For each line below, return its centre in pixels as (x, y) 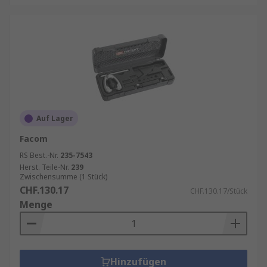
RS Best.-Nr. (39, 155)
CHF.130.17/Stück (219, 191)
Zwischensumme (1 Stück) (63, 177)
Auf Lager (55, 118)
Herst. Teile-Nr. (44, 167)
